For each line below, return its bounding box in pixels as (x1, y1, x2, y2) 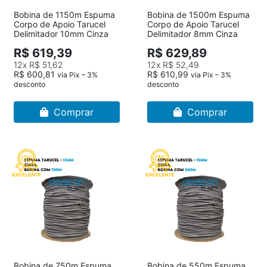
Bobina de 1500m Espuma (147, 10, 250, 20)
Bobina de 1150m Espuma (14, 10, 115, 20)
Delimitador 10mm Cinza (14, 29, 108, 39)
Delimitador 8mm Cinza (147, 29, 238, 39)
